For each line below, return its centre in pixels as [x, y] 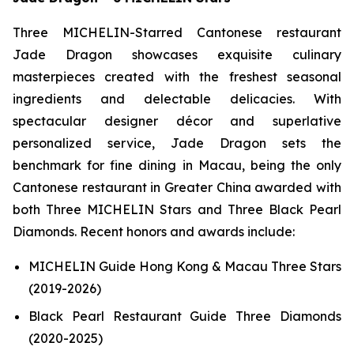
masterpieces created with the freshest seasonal [177, 77]
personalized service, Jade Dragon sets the [177, 143]
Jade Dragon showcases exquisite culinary [177, 55]
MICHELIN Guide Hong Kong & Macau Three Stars [185, 266]
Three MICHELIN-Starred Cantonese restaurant [177, 32]
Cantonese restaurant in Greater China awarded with [177, 187]
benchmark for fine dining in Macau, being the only [177, 165]
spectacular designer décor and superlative [177, 121]
